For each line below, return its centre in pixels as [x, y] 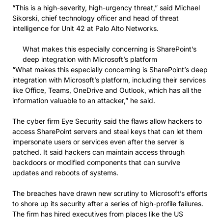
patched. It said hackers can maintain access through [98, 152]
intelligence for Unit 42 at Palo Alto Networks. [85, 28]
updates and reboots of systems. [65, 172]
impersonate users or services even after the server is [98, 141]
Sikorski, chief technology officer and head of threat [96, 18]
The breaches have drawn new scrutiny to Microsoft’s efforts [110, 193]
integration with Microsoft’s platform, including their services [109, 80]
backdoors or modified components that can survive [96, 162]
